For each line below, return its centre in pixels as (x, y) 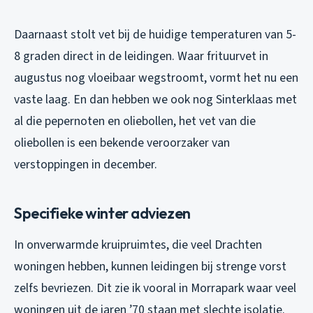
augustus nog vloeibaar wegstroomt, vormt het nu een (156, 78)
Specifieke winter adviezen (102, 213)
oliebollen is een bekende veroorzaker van (122, 143)
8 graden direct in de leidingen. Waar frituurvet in (141, 56)
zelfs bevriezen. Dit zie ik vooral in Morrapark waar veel (155, 288)
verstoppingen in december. (86, 164)
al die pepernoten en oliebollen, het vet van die (135, 121)
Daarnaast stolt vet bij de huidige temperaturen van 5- (155, 34)
